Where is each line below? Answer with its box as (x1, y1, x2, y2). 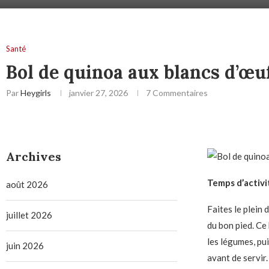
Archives (6, 149, 61, 165)
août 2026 (6, 179, 48, 190)
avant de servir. (207, 252, 268, 264)
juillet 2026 (6, 210, 52, 221)
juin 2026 (6, 240, 44, 252)
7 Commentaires (146, 88, 208, 98)
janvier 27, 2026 (69, 88, 128, 98)
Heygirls (20, 88, 51, 98)
